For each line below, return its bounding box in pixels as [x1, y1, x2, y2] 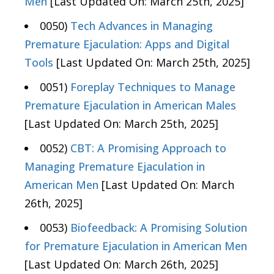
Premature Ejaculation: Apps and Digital [24, 37, 229, 52]
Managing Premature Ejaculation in [24, 159, 205, 174]
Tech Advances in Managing [70, 18, 213, 34]
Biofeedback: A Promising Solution [70, 220, 247, 235]
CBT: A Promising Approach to [70, 141, 226, 156]
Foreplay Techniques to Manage [70, 80, 235, 95]
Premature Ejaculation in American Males [24, 98, 236, 113]
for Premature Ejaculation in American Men [24, 239, 247, 254]
